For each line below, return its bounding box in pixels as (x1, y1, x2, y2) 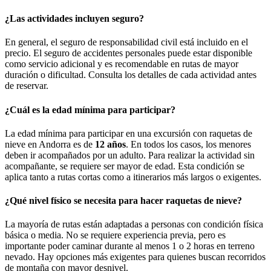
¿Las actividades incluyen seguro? (5, 13, 144, 24)
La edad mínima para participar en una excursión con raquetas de (5, 128, 252, 139)
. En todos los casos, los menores (126, 139, 251, 149)
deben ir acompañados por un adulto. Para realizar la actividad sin (5, 149, 255, 160)
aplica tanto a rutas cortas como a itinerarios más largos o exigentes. (5, 171, 261, 182)
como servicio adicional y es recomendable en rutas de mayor (5, 59, 238, 70)
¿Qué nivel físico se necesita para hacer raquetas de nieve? (5, 195, 242, 206)
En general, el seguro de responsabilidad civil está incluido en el (5, 37, 248, 48)
